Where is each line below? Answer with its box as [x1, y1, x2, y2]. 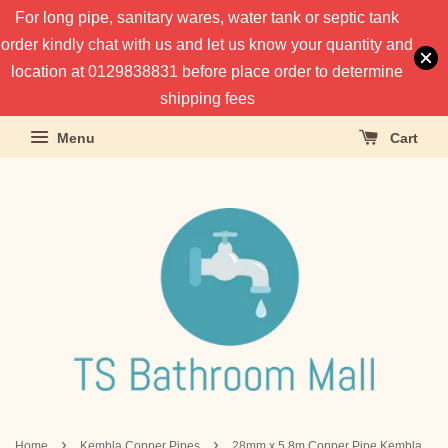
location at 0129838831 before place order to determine [11, 63, 403, 80]
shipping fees [159, 90, 255, 107]
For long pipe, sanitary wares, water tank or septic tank [15, 9, 399, 26]
